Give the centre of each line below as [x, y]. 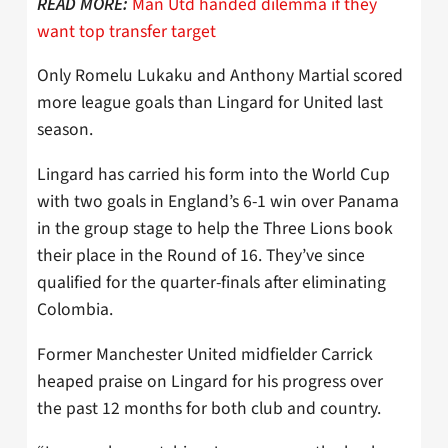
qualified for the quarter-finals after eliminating [211, 282]
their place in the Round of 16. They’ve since [201, 255]
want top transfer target [126, 31]
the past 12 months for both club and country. [209, 408]
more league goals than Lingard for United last [210, 103]
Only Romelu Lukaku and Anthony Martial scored [220, 76]
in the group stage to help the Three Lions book [215, 228]
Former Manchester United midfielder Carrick [205, 354]
